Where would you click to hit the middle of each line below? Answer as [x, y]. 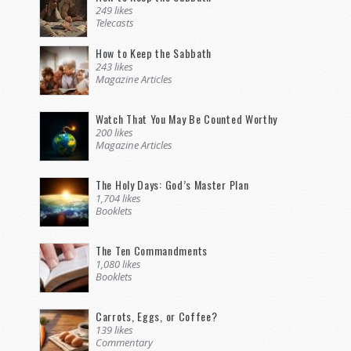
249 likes [114, 11]
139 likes [114, 330]
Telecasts [115, 23]
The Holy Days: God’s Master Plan [172, 185]
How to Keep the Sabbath [154, 53]
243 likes [114, 67]
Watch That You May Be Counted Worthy [187, 119]
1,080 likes [118, 264]
